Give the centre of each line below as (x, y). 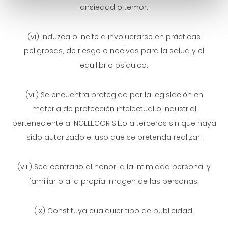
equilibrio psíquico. (114, 65)
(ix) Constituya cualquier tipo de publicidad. (114, 211)
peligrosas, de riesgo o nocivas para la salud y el (114, 51)
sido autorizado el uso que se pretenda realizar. (114, 137)
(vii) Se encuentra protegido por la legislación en (114, 95)
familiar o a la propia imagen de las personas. (114, 181)
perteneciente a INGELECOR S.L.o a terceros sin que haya (114, 123)
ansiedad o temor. (114, 7)
